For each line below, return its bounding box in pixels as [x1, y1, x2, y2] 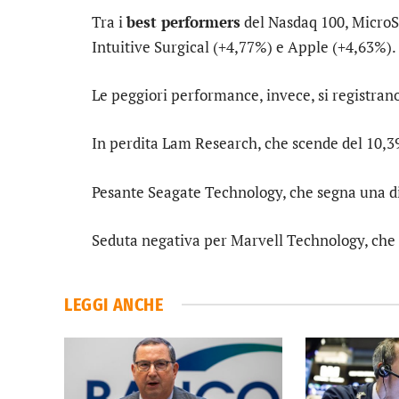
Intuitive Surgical [92, 37, 209, 58]
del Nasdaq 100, [240, 12, 352, 33]
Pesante [92, 181, 148, 202]
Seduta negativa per [92, 229, 231, 250]
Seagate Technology [148, 181, 282, 202]
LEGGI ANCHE [64, 293, 164, 315]
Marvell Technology [231, 229, 364, 250]
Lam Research [162, 133, 257, 154]
